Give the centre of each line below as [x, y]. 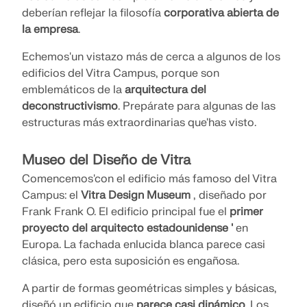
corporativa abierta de [221, 13]
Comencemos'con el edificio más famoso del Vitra [149, 179]
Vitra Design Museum [136, 196]
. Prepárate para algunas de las [197, 107]
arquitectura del [165, 90]
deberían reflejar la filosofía [93, 13]
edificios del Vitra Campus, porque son [121, 74]
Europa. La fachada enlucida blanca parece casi [144, 245]
